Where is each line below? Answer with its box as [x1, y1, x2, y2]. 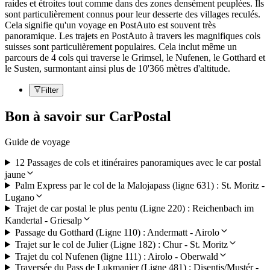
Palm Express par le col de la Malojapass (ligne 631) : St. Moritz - [14, 180, 265, 190]
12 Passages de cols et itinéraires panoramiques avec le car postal [14, 157, 261, 168]
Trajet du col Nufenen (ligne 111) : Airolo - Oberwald [14, 251, 218, 262]
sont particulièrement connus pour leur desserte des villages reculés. [5, 9, 260, 20]
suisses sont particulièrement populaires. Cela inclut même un [5, 42, 237, 52]
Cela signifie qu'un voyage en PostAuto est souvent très [5, 20, 216, 31]
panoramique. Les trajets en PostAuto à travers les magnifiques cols [5, 31, 260, 42]
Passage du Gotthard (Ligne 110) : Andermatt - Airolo [14, 227, 219, 237]
